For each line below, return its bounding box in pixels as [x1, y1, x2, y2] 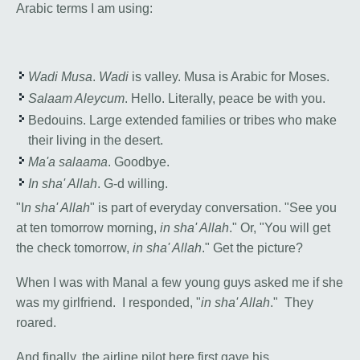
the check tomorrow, [16, 241, 133, 256]
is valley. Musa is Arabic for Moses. [129, 70, 329, 84]
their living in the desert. [28, 133, 163, 148]
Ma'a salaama [28, 155, 108, 170]
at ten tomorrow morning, [16, 221, 160, 235]
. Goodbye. [108, 155, 170, 170]
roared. [16, 316, 56, 330]
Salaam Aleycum [28, 92, 125, 106]
